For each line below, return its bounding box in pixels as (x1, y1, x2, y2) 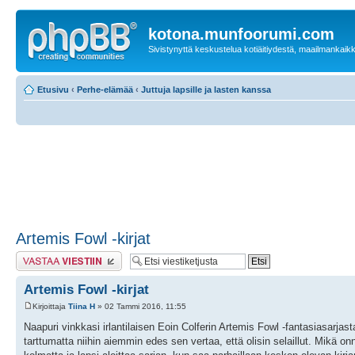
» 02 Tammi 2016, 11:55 (95, 301, 186, 311)
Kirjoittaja (32, 301, 68, 311)
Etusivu (37, 84, 69, 94)
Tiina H (68, 301, 95, 311)
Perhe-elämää (77, 84, 133, 94)
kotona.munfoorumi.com (148, 25, 334, 43)
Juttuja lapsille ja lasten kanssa (141, 84, 271, 94)
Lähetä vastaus (16, 250, 75, 261)
